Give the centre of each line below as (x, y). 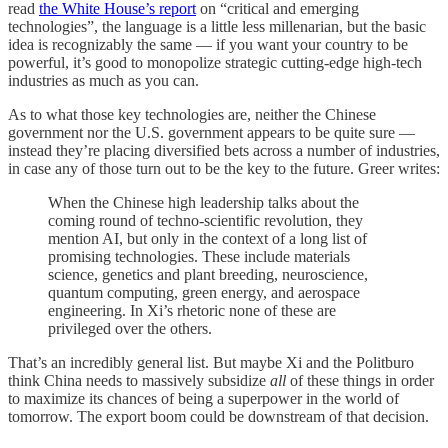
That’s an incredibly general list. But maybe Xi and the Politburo (211, 363)
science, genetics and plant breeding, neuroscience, (208, 275)
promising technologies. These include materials (199, 257)
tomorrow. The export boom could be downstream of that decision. (218, 417)
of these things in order (360, 381)
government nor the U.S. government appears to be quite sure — (211, 133)
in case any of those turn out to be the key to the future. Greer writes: (224, 169)
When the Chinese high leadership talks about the (203, 203)
